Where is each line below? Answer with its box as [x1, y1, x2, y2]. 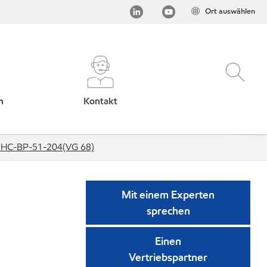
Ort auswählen [205, 6, 255, 17]
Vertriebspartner [129, 250, 207, 264]
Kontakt [83, 95, 117, 107]
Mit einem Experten [122, 188, 215, 201]
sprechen [146, 204, 190, 218]
